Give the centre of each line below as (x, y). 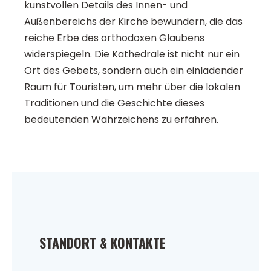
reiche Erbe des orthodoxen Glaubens (114, 38)
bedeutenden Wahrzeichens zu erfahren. (121, 120)
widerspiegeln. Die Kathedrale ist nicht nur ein (132, 54)
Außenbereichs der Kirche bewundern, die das (133, 22)
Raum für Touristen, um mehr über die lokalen (132, 87)
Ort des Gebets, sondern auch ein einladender (134, 71)
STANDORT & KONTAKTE (103, 243)
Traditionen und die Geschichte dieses (114, 103)
